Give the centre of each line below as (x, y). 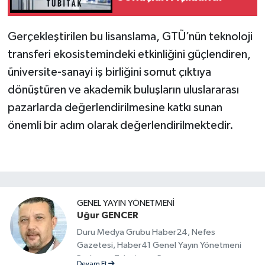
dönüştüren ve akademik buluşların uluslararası (123, 90)
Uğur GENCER (108, 215)
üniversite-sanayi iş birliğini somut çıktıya (109, 72)
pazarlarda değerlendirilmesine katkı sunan (115, 107)
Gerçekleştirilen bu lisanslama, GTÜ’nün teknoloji (130, 36)
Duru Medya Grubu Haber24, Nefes (146, 232)
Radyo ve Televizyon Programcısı (139, 258)
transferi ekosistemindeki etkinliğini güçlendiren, (129, 54)
